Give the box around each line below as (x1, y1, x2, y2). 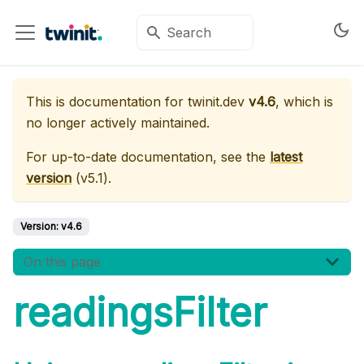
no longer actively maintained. (26, 115, 210, 131)
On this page (23, 253, 101, 271)
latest (270, 149, 302, 165)
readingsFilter (13, 288, 267, 336)
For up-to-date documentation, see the (26, 149, 270, 165)
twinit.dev (188, 93, 245, 110)
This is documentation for (26, 93, 188, 110)
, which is (275, 93, 333, 110)
